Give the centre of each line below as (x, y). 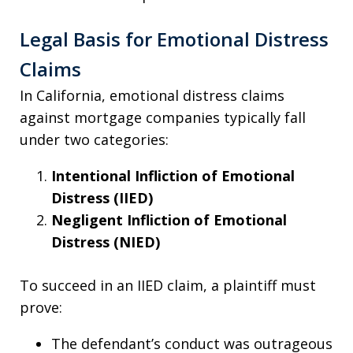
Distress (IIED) (102, 197)
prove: (41, 307)
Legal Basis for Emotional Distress (174, 39)
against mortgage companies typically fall (163, 117)
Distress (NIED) (106, 242)
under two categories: (94, 139)
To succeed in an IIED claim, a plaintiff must (168, 285)
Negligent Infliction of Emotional (169, 219)
